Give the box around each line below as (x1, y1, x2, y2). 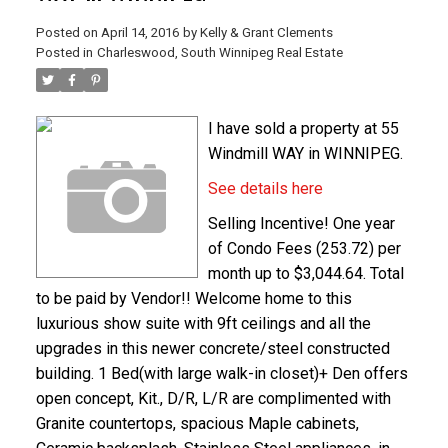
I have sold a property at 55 (207, 118, 399, 138)
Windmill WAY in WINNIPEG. (207, 143, 403, 163)
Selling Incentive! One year (207, 213, 395, 233)
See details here (207, 178, 323, 198)
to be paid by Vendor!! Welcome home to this (35, 288, 352, 308)
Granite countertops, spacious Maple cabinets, (35, 413, 359, 433)
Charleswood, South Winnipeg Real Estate (96, 44, 343, 60)
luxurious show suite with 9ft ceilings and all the (35, 313, 371, 333)
